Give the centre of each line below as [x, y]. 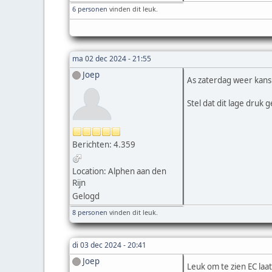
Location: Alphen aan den [119, 171]
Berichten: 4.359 [104, 144]
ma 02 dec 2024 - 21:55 [112, 58]
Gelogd [86, 196]
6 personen [90, 8]
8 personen [90, 212]
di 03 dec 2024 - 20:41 [109, 245]
